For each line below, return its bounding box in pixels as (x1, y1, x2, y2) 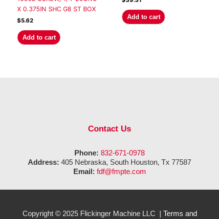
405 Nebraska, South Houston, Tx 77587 (59, 157, 191, 166)
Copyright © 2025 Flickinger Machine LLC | (22, 209, 163, 218)
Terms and (163, 209, 197, 218)
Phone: (74, 148, 99, 157)
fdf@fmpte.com (96, 167, 146, 175)
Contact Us (88, 124, 131, 133)
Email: (73, 167, 95, 175)
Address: (28, 157, 59, 166)
